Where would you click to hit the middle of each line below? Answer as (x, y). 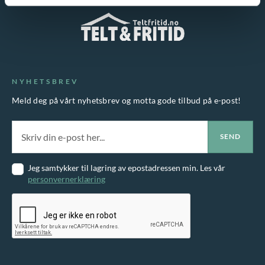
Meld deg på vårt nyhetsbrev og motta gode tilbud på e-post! (127, 100)
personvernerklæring (67, 179)
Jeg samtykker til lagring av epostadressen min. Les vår (127, 167)
